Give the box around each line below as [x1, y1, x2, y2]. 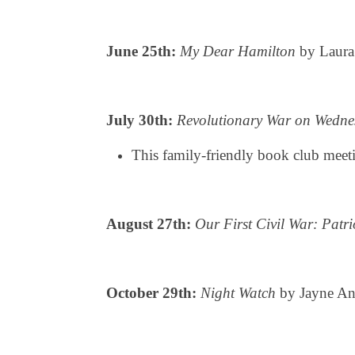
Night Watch [200, 284, 276, 301]
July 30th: [106, 112, 173, 128]
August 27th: [106, 216, 191, 232]
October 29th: [106, 284, 197, 301]
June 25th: [106, 43, 176, 59]
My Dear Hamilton [180, 43, 296, 59]
